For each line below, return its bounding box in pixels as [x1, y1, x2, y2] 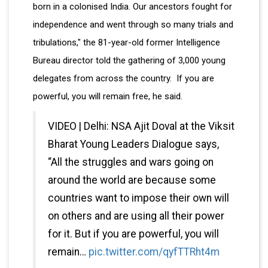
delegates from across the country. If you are [33, 73, 214, 84]
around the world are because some [48, 174, 216, 187]
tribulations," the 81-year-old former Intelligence [33, 37, 220, 48]
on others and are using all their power [48, 210, 224, 223]
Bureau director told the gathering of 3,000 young [33, 55, 226, 66]
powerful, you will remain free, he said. [33, 91, 182, 102]
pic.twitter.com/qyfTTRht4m [89, 246, 220, 258]
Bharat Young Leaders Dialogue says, [48, 138, 219, 151]
